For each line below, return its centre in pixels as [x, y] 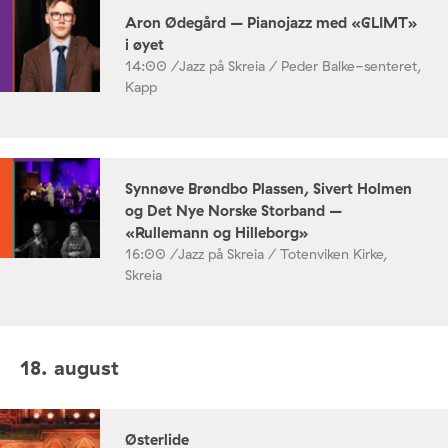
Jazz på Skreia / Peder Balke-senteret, [300, 66]
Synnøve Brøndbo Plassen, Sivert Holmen [268, 189]
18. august [69, 367]
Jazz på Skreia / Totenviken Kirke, [283, 254]
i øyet [144, 45]
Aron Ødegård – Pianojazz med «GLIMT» [271, 23]
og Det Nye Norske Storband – [233, 211]
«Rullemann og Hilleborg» [217, 233]
